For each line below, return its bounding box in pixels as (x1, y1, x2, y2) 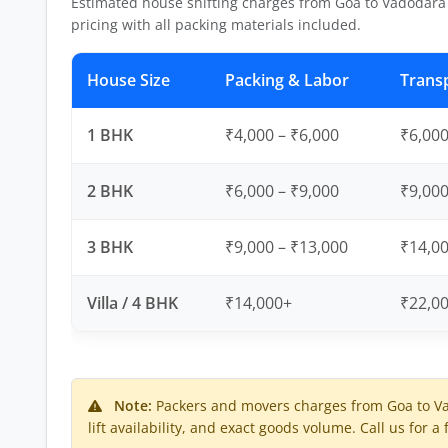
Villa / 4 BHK (87, 292, 178, 314)
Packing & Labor (225, 69, 349, 91)
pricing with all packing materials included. (71, 15, 361, 34)
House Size (87, 69, 170, 91)
